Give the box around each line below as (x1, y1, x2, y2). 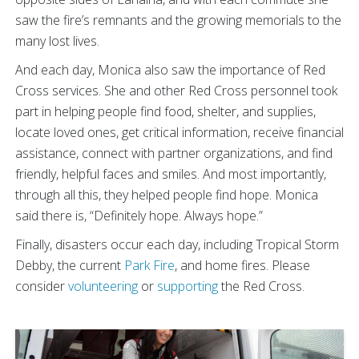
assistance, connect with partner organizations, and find (15, 143, 333, 162)
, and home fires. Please (175, 256, 310, 274)
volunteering (68, 276, 138, 295)
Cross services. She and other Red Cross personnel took (15, 81, 337, 99)
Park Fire (124, 256, 175, 274)
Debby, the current (15, 256, 124, 274)
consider (15, 276, 68, 295)
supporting (157, 276, 218, 295)
